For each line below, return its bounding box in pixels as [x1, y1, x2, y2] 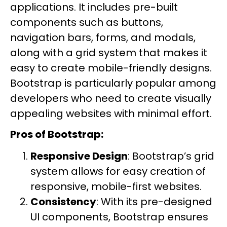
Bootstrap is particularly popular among [10, 76, 216, 90]
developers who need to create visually [10, 91, 211, 105]
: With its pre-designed [96, 195, 212, 209]
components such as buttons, [10, 15, 163, 29]
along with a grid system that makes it [10, 46, 207, 60]
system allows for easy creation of [30, 164, 206, 179]
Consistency [30, 195, 96, 209]
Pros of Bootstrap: [10, 127, 103, 142]
